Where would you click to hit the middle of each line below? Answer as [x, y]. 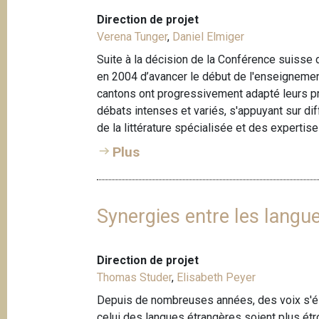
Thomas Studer [135, 278]
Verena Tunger [132, 37]
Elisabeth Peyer [216, 278]
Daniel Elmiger [209, 37]
